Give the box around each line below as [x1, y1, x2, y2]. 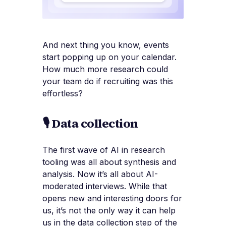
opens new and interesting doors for [42, 193, 182, 203]
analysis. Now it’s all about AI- [42, 168, 158, 179]
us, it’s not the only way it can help [42, 205, 176, 215]
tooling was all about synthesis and [42, 156, 176, 167]
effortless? [42, 88, 83, 98]
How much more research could [42, 64, 168, 74]
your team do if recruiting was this [42, 76, 173, 86]
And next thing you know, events [42, 39, 169, 50]
